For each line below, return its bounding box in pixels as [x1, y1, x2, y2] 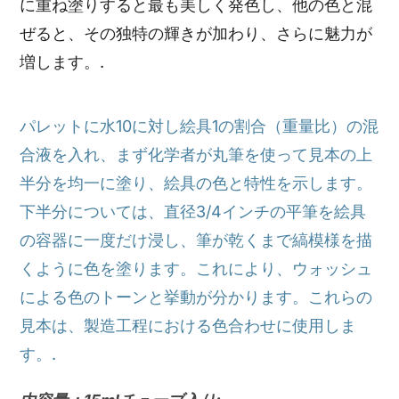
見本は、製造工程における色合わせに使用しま [20, 315, 357, 335]
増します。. [20, 52, 105, 71]
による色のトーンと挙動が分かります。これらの [20, 287, 373, 306]
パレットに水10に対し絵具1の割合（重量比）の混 [20, 116, 379, 135]
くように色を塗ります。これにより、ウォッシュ [20, 258, 373, 278]
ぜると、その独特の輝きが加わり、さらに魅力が [20, 23, 373, 43]
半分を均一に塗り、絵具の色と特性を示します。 [20, 173, 373, 192]
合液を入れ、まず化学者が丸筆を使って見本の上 [20, 144, 373, 164]
